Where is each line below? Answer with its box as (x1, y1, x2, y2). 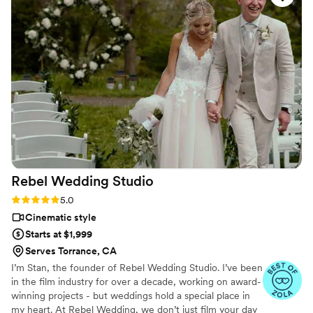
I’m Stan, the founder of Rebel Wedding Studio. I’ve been (11, 262, 263, 274)
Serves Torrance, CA (25, 245, 117, 257)
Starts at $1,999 (25, 228, 92, 240)
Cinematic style (25, 212, 96, 224)
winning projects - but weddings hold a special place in (11, 290, 250, 302)
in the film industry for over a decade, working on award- (11, 276, 261, 288)
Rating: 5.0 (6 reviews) (11, 194, 109, 205)
